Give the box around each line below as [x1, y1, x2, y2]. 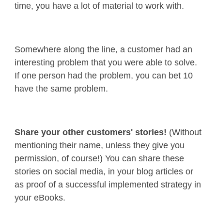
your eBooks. [15, 193, 65, 203]
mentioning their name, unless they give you [15, 140, 185, 151]
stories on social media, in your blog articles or [15, 167, 193, 177]
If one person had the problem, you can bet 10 [15, 71, 193, 81]
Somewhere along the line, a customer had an [15, 45, 192, 55]
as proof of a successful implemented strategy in [15, 180, 201, 190]
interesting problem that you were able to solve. [15, 58, 197, 68]
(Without [169, 127, 201, 138]
